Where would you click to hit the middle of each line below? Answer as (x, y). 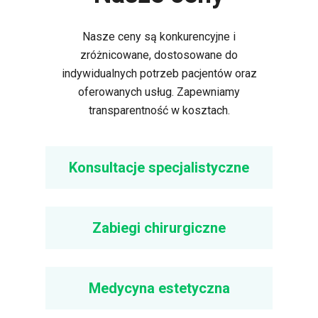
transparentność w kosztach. (159, 110)
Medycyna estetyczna (159, 288)
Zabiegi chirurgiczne (159, 228)
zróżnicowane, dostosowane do (159, 55)
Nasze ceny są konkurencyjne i (159, 37)
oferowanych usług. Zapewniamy (159, 92)
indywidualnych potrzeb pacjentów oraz (159, 73)
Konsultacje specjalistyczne (159, 168)
